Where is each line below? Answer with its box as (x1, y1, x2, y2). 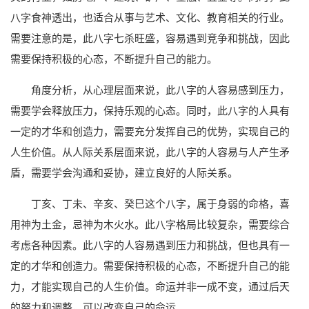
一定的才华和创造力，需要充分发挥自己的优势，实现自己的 (10, 125, 290, 137)
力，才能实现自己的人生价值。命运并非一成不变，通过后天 (10, 280, 290, 292)
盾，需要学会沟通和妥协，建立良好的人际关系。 (10, 166, 238, 179)
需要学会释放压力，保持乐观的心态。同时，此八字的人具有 (10, 104, 290, 117)
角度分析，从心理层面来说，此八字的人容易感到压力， (31, 83, 290, 96)
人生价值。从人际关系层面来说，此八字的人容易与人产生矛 (10, 146, 290, 158)
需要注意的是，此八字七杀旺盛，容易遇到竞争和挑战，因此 (10, 32, 290, 44)
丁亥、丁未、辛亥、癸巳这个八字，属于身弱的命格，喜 (31, 197, 290, 210)
